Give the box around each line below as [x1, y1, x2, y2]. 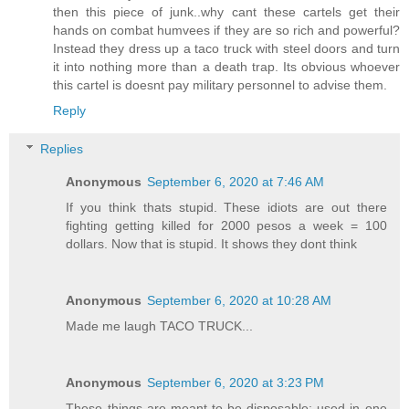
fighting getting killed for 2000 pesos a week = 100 [66, 217, 387, 233]
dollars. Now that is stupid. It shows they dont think [66, 236, 358, 251]
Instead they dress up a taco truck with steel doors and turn [53, 41, 400, 57]
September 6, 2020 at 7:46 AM [147, 173, 325, 189]
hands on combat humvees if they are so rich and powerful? [53, 23, 400, 38]
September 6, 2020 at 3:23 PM [147, 374, 325, 390]
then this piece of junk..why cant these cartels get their [53, 5, 400, 20]
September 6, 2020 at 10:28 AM [147, 292, 332, 308]
